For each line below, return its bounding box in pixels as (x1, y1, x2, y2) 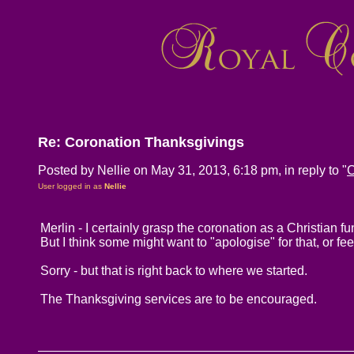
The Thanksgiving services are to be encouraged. (40, 292, 317, 306)
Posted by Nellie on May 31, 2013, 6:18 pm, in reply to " (38, 164, 347, 177)
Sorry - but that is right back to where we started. (40, 264, 307, 277)
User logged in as (38, 182, 104, 190)
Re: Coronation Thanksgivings (38, 134, 244, 150)
